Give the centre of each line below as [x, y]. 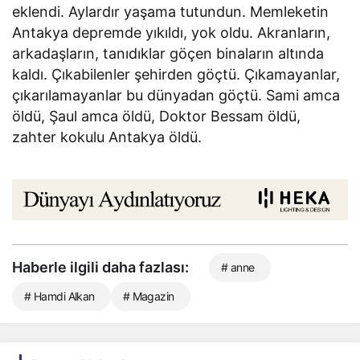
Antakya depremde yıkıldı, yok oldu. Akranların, [172, 32]
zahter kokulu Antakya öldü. [107, 137]
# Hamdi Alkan [59, 297]
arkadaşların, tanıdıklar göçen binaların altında [168, 53]
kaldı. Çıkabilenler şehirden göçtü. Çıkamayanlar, [176, 74]
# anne [238, 268]
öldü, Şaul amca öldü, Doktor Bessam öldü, [157, 116]
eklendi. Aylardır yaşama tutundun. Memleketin [171, 11]
